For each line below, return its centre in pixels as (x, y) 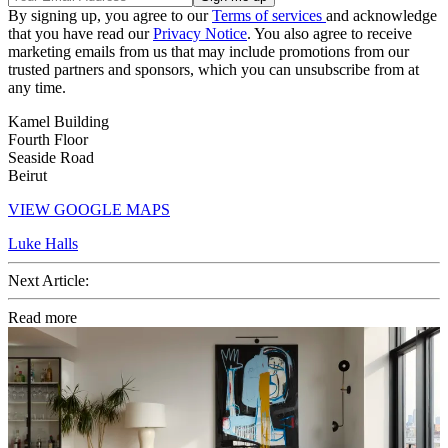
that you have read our (80, 34)
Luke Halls (43, 244)
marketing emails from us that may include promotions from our (208, 52)
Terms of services (269, 16)
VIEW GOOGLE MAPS (89, 210)
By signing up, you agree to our (110, 16)
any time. (37, 88)
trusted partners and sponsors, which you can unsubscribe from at (213, 70)
